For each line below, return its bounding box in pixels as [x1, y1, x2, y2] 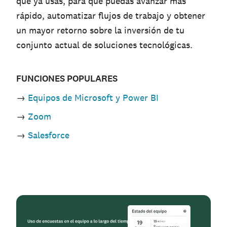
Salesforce [28, 129, 69, 141]
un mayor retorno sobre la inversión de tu [16, 24, 184, 36]
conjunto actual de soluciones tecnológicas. [16, 39, 193, 51]
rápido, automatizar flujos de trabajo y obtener [16, 9, 205, 21]
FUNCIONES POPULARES [16, 72, 118, 85]
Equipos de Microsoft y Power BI [28, 91, 159, 103]
